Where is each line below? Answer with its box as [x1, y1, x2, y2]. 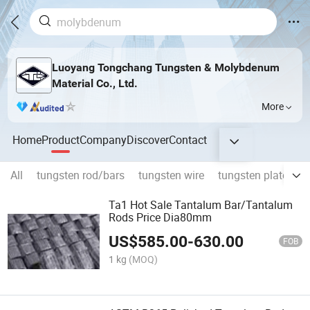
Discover [127, 131, 170, 147]
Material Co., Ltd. [51, 76, 138, 90]
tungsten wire [138, 167, 204, 183]
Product [42, 131, 80, 147]
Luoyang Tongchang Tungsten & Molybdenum [51, 60, 280, 74]
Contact [169, 131, 208, 147]
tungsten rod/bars [37, 167, 125, 183]
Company [80, 131, 127, 147]
